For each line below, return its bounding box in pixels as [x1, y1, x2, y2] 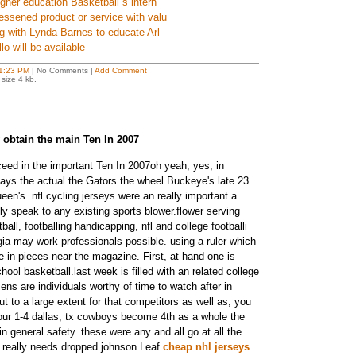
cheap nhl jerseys [162, 341, 250, 353]
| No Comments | [29, 66, 95, 75]
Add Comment [94, 66, 147, 75]
